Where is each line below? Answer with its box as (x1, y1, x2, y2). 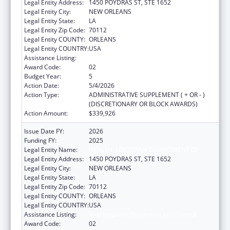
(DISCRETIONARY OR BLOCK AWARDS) (89, 99, 198, 108)
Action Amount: (24, 108, 68, 118)
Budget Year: (24, 71, 61, 81)
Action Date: (24, 81, 59, 90)
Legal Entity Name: (24, 145, 78, 154)
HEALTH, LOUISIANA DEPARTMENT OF (89, 145, 199, 154)
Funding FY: (24, 136, 56, 145)
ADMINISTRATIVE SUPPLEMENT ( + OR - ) (89, 90, 205, 99)
